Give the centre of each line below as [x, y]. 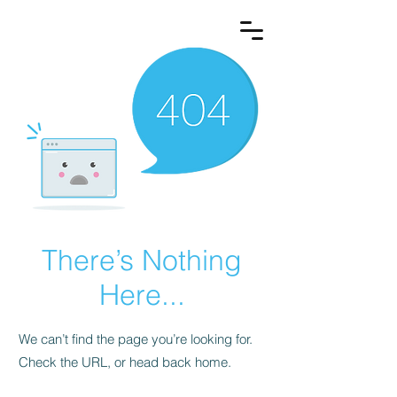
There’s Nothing [142, 260]
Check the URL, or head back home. [125, 362]
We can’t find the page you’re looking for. [136, 339]
